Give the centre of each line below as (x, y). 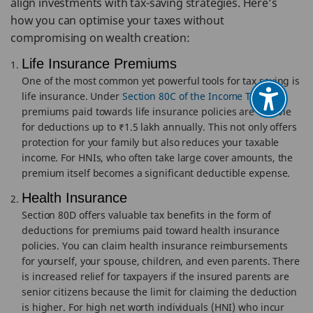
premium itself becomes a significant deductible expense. (156, 173)
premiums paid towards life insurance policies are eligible (157, 111)
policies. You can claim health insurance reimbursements (155, 246)
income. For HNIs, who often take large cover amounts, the (158, 158)
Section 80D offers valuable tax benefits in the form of (146, 215)
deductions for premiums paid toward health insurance (151, 230)
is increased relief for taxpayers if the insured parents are (155, 276)
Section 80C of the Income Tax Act (200, 96)
